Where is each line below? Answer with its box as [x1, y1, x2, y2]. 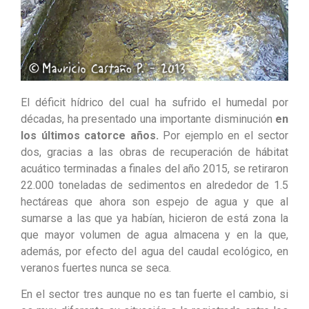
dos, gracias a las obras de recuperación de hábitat [21, 145, 288, 159]
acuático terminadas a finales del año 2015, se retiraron [21, 161, 288, 175]
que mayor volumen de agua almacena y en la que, [21, 228, 288, 241]
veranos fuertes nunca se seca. [21, 261, 171, 275]
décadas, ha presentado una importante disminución [21, 112, 275, 126]
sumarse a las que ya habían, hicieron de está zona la [21, 211, 288, 225]
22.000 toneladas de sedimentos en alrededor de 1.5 [21, 178, 288, 192]
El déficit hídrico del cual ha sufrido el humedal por [21, 95, 288, 109]
